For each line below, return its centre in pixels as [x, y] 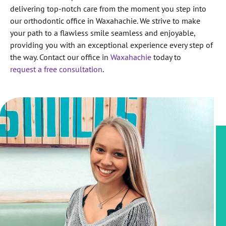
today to [166, 57]
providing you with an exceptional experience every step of [111, 45]
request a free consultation [56, 69]
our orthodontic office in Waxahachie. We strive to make [105, 21]
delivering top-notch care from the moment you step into [108, 9]
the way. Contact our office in [60, 57]
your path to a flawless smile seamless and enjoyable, [103, 33]
